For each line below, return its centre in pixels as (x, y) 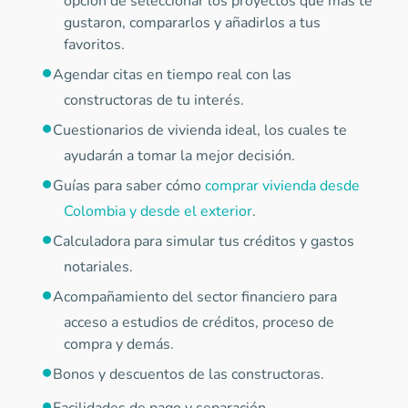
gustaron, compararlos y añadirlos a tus (192, 23)
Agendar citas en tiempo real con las (172, 75)
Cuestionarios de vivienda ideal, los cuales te (200, 130)
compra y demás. (121, 344)
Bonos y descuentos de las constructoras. (190, 374)
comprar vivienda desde (282, 186)
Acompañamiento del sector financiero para (195, 297)
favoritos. (96, 45)
